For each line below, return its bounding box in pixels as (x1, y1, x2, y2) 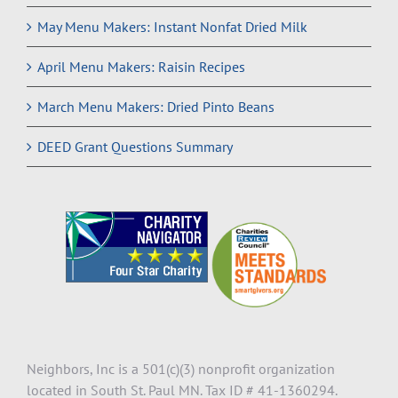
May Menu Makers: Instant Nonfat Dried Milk (37, 17, 307, 36)
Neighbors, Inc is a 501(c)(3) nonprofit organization (27, 359, 335, 378)
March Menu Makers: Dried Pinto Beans (37, 97, 275, 115)
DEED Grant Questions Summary (37, 137, 233, 155)
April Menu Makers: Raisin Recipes (37, 57, 245, 76)
